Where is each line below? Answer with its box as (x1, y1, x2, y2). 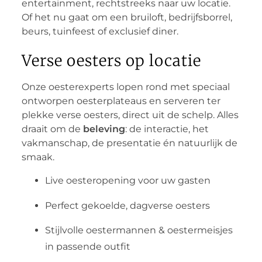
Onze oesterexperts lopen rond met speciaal (21, 81, 230, 92)
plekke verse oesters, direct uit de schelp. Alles (21, 109, 239, 120)
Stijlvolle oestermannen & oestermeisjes (44, 225, 233, 236)
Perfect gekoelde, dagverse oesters (44, 199, 210, 211)
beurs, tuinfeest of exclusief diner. (21, 25, 178, 37)
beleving (82, 123, 125, 135)
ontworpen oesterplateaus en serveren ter (21, 95, 220, 106)
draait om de (21, 123, 83, 135)
